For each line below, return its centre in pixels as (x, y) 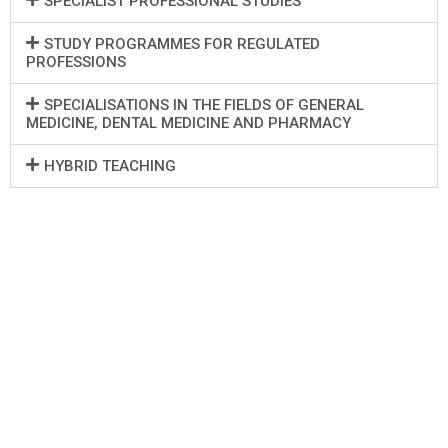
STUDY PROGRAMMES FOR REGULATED (182, 44)
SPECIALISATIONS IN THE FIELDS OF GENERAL (204, 105)
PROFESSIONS (76, 62)
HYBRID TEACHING (110, 166)
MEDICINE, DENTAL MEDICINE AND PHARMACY (188, 123)
